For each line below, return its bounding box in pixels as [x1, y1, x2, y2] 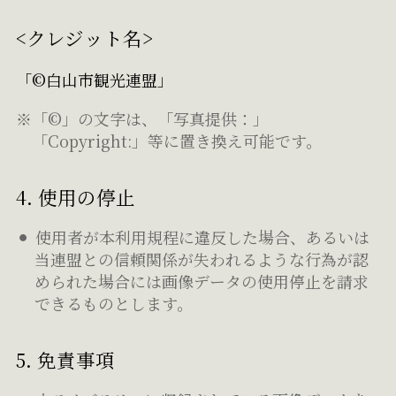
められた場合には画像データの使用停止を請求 [34, 269, 369, 293]
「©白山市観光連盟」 [15, 68, 173, 92]
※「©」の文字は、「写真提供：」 [15, 107, 269, 131]
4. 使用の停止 [15, 182, 135, 210]
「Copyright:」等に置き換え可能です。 [31, 129, 322, 153]
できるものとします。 [34, 291, 194, 315]
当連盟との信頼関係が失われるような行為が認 [34, 247, 369, 270]
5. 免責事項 [15, 345, 115, 373]
